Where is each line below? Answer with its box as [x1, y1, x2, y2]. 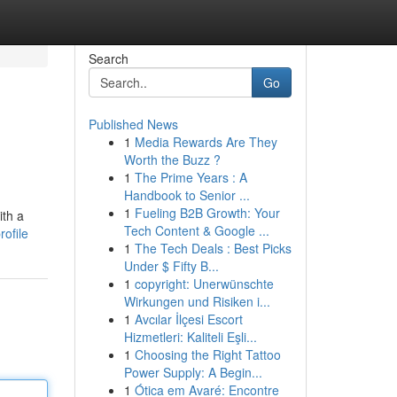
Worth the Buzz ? [123, 151, 221, 168]
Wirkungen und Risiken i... [123, 292, 270, 310]
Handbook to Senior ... [123, 186, 250, 204]
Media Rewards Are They [134, 133, 277, 151]
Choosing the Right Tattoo [134, 346, 281, 363]
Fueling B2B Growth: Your [134, 204, 280, 222]
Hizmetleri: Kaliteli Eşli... [123, 328, 257, 346]
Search [88, 50, 128, 67]
